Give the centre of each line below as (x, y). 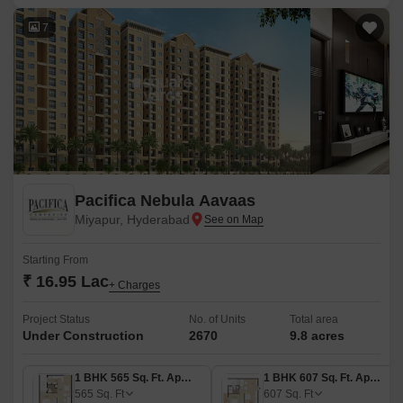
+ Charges (134, 285)
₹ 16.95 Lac (66, 282)
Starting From (55, 260)
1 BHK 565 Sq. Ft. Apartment (186, 378)
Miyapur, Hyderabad (132, 219)
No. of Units (217, 319)
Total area (314, 319)
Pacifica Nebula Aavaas (198, 201)
